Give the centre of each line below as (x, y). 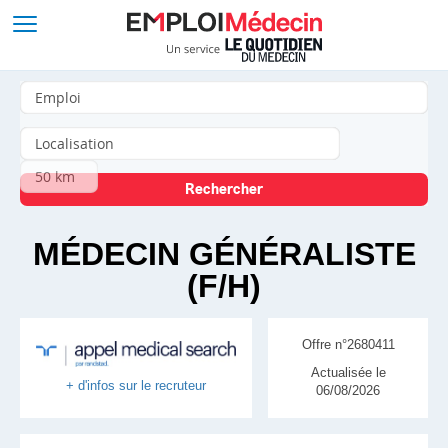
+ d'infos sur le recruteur (136, 385)
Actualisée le (348, 372)
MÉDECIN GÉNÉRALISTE (224, 254)
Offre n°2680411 (348, 344)
